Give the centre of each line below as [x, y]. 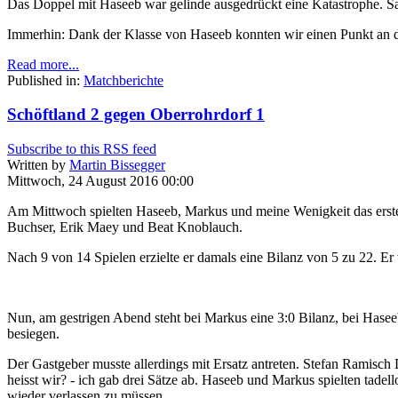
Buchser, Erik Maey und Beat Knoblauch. [125, 227]
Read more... [43, 64]
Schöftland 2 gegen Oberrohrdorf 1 [136, 115]
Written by [38, 164]
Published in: [44, 80]
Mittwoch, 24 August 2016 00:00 [100, 180]
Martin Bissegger [117, 164]
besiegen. [33, 333]
